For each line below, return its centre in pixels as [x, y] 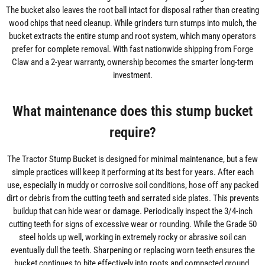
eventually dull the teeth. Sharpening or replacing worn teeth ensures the [132, 250]
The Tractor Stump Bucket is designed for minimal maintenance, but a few [132, 159]
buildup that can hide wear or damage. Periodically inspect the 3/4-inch [132, 211]
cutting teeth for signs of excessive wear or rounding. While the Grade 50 [132, 224]
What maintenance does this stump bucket [132, 111]
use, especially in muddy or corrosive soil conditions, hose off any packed [132, 185]
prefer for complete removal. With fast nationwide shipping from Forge [132, 49]
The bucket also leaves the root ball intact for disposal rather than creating [132, 10]
